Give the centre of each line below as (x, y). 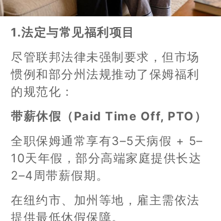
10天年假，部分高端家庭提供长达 (106, 158)
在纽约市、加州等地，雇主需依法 (105, 200)
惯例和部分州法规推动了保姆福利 (105, 74)
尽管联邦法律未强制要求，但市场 (105, 57)
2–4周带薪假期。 (60, 175)
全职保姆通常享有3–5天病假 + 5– (107, 141)
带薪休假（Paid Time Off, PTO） (109, 116)
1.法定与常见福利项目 (73, 32)
